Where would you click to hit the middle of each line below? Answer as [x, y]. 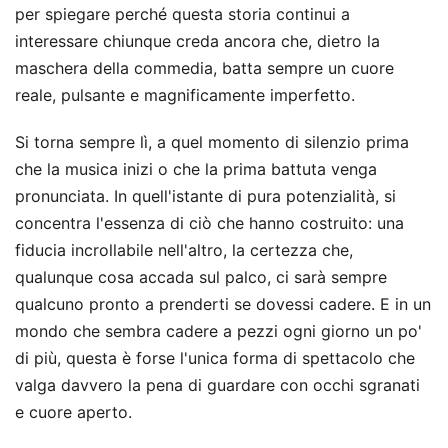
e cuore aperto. [73, 412]
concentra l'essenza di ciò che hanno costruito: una [209, 223]
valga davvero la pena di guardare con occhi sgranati [217, 385]
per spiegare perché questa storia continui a [182, 14]
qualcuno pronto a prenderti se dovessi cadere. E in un [223, 304]
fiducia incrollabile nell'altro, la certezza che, [184, 250]
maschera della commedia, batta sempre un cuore [204, 68]
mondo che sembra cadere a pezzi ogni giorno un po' [218, 331]
